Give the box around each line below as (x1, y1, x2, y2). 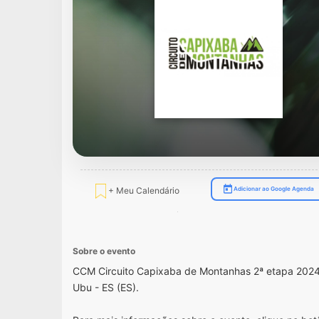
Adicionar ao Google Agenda (233, 184, 314, 192)
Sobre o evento (73, 245, 135, 256)
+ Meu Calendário (106, 184, 180, 196)
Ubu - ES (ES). (73, 281, 139, 293)
